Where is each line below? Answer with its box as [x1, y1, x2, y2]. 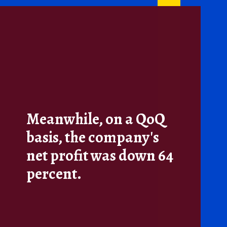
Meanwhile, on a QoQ [26, 108, 166, 130]
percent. [26, 163, 82, 185]
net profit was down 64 [26, 145, 174, 167]
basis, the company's [26, 127, 160, 148]
